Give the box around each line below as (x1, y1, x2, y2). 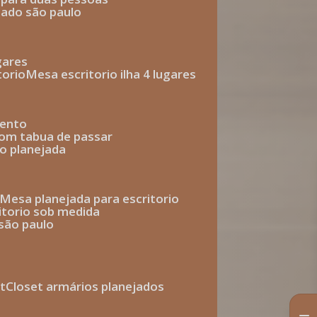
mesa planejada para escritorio (11, 190, 180, 207)
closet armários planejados (13, 278, 165, 294)
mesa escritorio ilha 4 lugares (38, 66, 197, 82)
